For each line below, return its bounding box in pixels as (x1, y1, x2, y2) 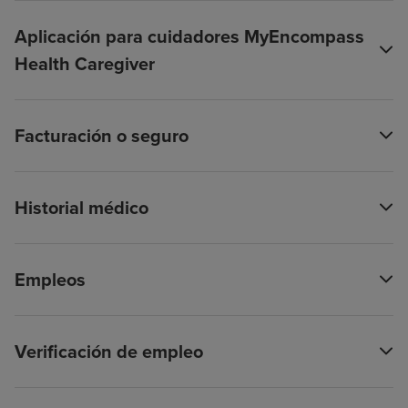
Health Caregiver (15, 49, 155, 77)
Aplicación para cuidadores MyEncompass (15, 22, 364, 50)
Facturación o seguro (15, 121, 189, 149)
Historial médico (15, 193, 148, 221)
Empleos (15, 265, 86, 293)
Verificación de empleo (15, 337, 203, 365)
